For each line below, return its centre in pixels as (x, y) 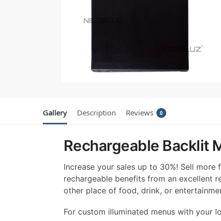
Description (96, 112)
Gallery (55, 112)
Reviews (140, 112)
